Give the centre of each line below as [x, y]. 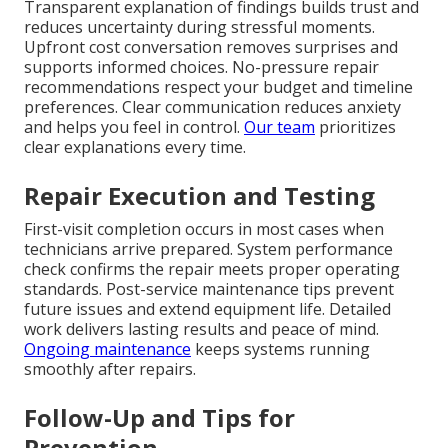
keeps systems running [280, 349]
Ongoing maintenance [107, 349]
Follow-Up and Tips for [159, 418]
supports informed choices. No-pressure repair [201, 67]
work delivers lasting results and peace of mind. [201, 329]
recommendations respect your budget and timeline [218, 87]
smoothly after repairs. [110, 369]
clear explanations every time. [135, 147]
